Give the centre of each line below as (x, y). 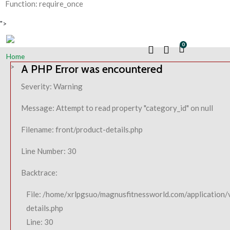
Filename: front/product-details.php (82, 129)
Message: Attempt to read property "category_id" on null (117, 108)
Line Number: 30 (49, 151)
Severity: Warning (52, 86)
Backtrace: (39, 172)
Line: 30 (40, 222)
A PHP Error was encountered (92, 69)
